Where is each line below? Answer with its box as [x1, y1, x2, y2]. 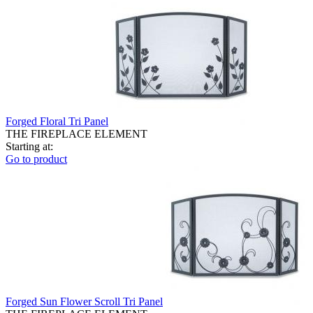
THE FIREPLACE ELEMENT [6, 127, 147, 140]
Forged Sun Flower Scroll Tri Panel [6, 295, 163, 307]
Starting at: [6, 140, 53, 152]
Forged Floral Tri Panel [6, 115, 108, 127]
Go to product [6, 152, 67, 165]
